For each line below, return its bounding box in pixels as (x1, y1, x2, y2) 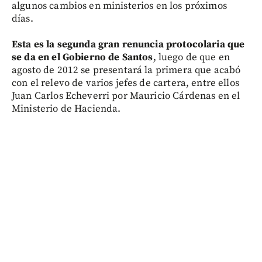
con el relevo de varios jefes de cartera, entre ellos (12, 76, 239, 89)
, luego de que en (153, 50, 230, 64)
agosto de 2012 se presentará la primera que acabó (12, 63, 241, 77)
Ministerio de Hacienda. (12, 102, 121, 115)
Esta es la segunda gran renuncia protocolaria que (12, 37, 245, 51)
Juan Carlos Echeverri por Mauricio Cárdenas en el (12, 89, 240, 102)
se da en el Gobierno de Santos (12, 50, 153, 64)
